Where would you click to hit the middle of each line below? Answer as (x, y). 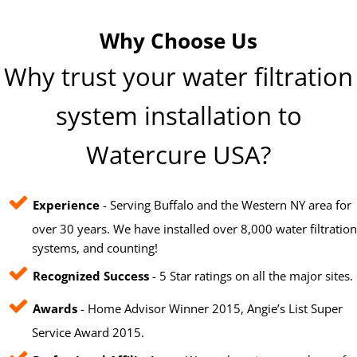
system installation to (178, 116)
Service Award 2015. (88, 333)
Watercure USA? (178, 155)
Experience (66, 205)
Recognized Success (91, 276)
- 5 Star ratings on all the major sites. (251, 276)
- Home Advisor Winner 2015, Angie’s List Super (210, 309)
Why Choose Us (178, 41)
